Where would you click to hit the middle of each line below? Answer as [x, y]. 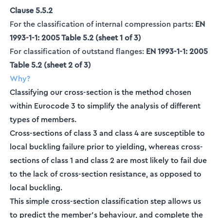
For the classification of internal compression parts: [102, 24]
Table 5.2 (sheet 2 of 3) [50, 65]
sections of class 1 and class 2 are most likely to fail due [108, 160]
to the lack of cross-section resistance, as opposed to [106, 174]
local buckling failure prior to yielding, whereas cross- [106, 146]
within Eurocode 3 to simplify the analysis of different [105, 106]
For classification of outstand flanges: [78, 51]
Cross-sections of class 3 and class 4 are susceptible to [107, 133]
